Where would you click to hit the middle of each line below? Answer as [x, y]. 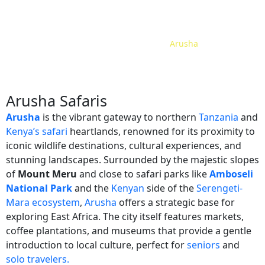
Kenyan [128, 188]
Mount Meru [47, 174]
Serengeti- [219, 188]
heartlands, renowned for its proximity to [161, 132]
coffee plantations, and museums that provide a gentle [129, 231]
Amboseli [231, 174]
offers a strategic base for [176, 203]
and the [92, 188]
